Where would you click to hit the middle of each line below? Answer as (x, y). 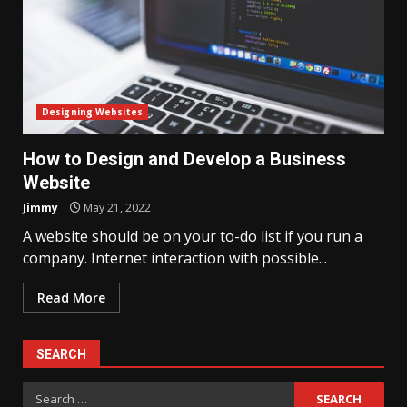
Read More (71, 298)
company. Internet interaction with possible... (175, 258)
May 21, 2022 (116, 208)
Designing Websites (92, 112)
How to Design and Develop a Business (184, 159)
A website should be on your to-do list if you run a (193, 236)
